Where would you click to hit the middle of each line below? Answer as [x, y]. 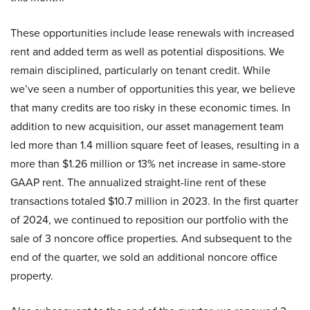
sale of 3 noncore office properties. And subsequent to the [151, 238]
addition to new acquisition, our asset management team [147, 126]
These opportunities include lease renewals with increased [152, 33]
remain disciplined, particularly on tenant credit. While [140, 70]
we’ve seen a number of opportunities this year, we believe [153, 89]
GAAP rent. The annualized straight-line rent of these [138, 182]
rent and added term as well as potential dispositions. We [147, 51]
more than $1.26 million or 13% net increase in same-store [148, 163]
